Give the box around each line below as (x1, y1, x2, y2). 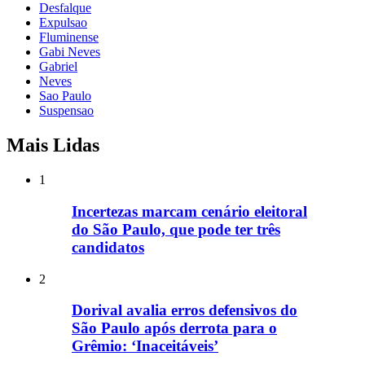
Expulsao (39, 15, 87, 30)
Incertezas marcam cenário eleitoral (72, 202, 307, 220)
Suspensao (39, 103, 94, 118)
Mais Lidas (7, 134, 99, 156)
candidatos (72, 238, 144, 256)
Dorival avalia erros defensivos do (72, 301, 297, 319)
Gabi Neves (39, 45, 100, 59)
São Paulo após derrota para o (72, 319, 277, 337)
